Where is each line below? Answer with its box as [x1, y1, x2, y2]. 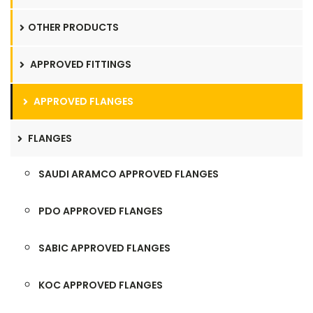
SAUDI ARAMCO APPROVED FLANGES [38, 167, 219, 181]
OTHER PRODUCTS [28, 20, 119, 34]
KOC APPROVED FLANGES [38, 278, 163, 292]
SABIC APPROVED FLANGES [38, 241, 170, 255]
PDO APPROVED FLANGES [38, 204, 163, 218]
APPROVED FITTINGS [28, 57, 131, 71]
